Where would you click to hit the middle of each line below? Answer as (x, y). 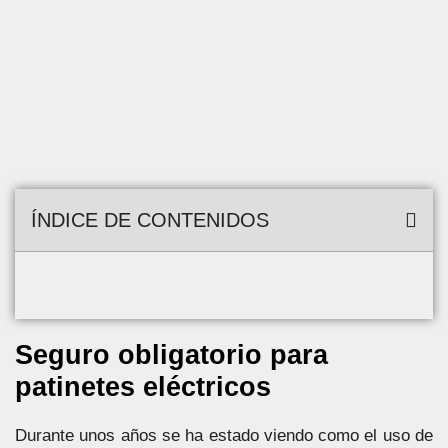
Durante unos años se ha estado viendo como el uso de (224, 435)
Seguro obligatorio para (171, 355)
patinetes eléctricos (143, 387)
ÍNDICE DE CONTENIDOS (150, 220)
